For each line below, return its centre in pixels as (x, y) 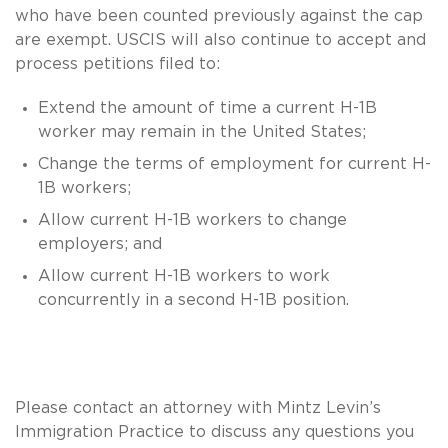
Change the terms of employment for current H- (234, 163)
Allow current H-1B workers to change (192, 219)
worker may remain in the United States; (201, 131)
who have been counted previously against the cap (219, 15)
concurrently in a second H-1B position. (193, 299)
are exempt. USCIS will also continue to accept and (220, 39)
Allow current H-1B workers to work (183, 275)
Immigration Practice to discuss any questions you (214, 431)
